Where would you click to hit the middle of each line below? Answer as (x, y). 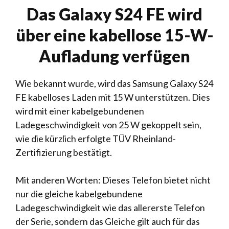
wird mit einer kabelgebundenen (80, 111)
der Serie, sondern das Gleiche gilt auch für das (108, 221)
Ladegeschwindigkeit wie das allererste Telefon (110, 208)
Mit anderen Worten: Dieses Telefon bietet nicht (113, 180)
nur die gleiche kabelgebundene (79, 194)
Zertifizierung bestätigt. (64, 152)
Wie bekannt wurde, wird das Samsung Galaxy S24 (114, 83)
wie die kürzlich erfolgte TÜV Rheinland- (96, 139)
